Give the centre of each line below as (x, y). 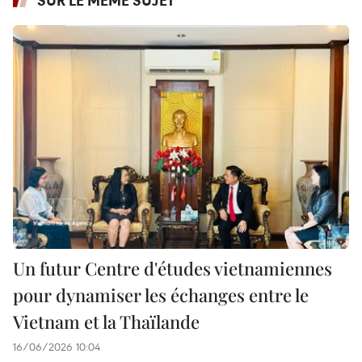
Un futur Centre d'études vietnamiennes (173, 268)
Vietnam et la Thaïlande (106, 321)
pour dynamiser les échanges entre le (161, 295)
